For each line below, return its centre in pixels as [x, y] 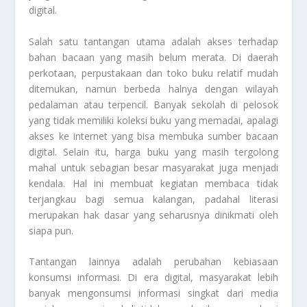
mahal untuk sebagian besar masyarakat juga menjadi [153, 167]
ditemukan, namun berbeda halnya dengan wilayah [153, 88]
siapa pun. [51, 230]
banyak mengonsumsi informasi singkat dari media [153, 293]
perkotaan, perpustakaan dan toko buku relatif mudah [153, 73]
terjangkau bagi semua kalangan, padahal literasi [153, 199]
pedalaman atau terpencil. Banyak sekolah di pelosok [153, 104]
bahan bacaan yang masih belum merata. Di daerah [153, 57]
